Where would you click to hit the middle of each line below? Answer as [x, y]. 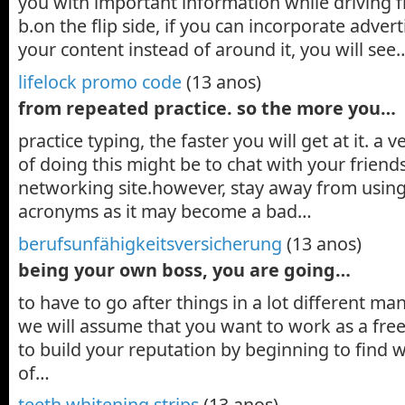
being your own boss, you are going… [184, 269]
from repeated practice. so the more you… [207, 108]
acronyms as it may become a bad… [165, 211]
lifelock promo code [100, 81]
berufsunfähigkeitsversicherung [150, 243]
